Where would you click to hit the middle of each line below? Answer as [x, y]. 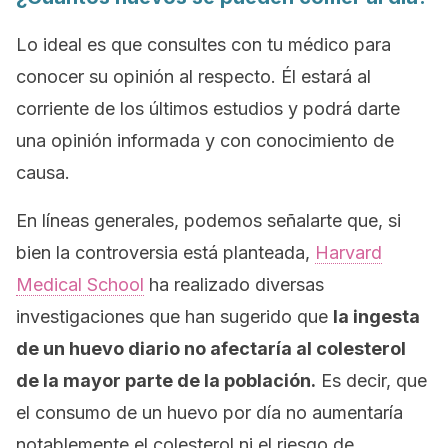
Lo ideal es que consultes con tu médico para [203, 44]
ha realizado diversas [234, 284]
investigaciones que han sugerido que [174, 316]
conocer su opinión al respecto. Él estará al [193, 76]
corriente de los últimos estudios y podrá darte [208, 108]
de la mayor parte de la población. [166, 380]
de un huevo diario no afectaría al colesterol [211, 348]
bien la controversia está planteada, [165, 252]
